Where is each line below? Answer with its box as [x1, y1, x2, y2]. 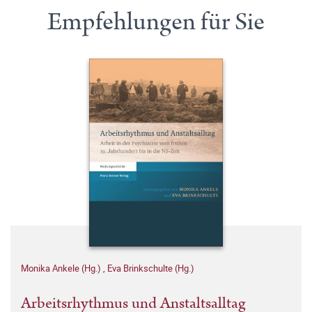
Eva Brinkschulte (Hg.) [107, 261, 194, 274]
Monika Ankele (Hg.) [21, 261, 103, 274]
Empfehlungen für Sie [47, 3, 265, 40]
